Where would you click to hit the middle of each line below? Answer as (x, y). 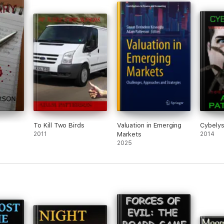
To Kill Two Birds (59, 125)
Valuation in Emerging (149, 125)
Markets (129, 134)
